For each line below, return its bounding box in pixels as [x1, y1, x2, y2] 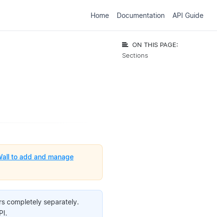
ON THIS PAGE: [132, 41, 178, 48]
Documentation [116, 11, 165, 19]
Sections [122, 52, 148, 59]
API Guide [172, 11, 203, 19]
